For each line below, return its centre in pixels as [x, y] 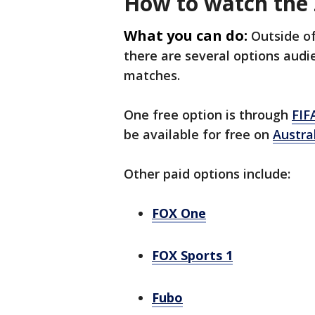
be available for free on [198, 135]
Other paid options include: [207, 174]
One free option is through [208, 115]
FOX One [179, 213]
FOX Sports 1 [192, 256]
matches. [154, 76]
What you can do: [186, 36]
